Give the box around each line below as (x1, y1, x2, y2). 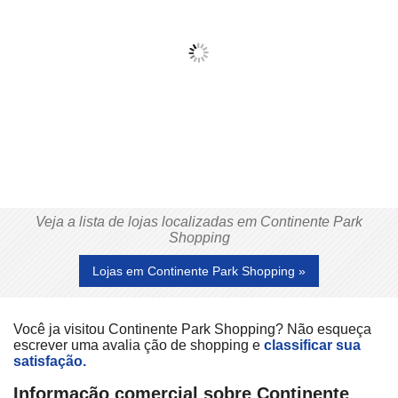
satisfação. (13, 353, 86, 369)
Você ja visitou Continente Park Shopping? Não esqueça (13, 321, 371, 337)
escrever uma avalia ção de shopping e (13, 337, 264, 353)
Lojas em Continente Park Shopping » (92, 263, 306, 278)
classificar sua (264, 337, 361, 353)
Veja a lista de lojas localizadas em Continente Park (36, 213, 362, 229)
